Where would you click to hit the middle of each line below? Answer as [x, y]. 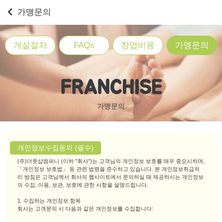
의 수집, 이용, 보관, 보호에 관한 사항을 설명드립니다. [83, 185]
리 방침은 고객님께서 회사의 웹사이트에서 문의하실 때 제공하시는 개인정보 [111, 177]
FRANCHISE [111, 87]
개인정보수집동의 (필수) [55, 148]
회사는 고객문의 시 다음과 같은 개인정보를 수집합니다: [85, 209]
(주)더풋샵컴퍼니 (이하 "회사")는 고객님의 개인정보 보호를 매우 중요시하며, [111, 161]
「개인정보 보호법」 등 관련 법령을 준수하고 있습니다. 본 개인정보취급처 [109, 169]
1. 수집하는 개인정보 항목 [49, 201]
